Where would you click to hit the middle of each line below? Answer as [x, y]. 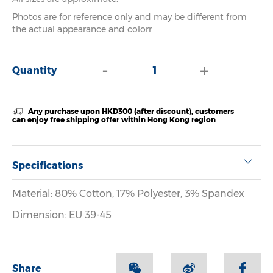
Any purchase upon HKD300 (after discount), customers [130, 112]
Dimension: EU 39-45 [62, 215]
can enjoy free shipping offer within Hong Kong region [114, 120]
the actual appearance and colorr [82, 30]
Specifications [48, 166]
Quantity [34, 71]
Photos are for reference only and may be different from [129, 17]
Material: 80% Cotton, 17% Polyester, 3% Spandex [128, 194]
